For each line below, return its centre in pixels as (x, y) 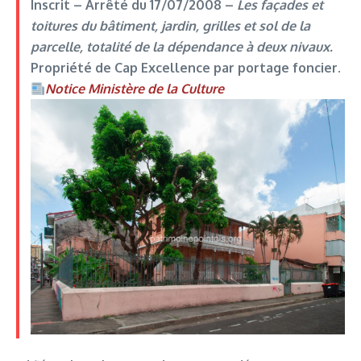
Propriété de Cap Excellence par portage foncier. (185, 68)
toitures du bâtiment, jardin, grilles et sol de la (170, 26)
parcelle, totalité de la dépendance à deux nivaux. (181, 47)
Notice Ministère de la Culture (134, 89)
